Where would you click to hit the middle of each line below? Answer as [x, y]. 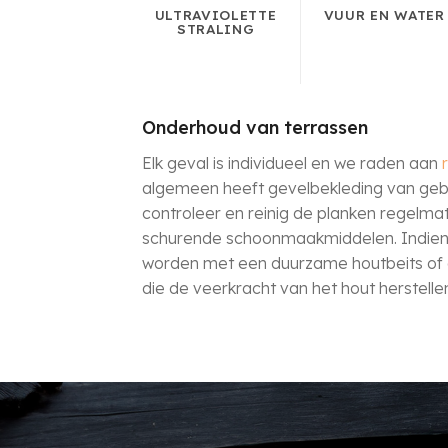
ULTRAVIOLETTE [215, 15]
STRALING [215, 29]
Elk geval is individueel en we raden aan [291, 163]
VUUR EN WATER [384, 15]
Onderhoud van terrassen [254, 128]
